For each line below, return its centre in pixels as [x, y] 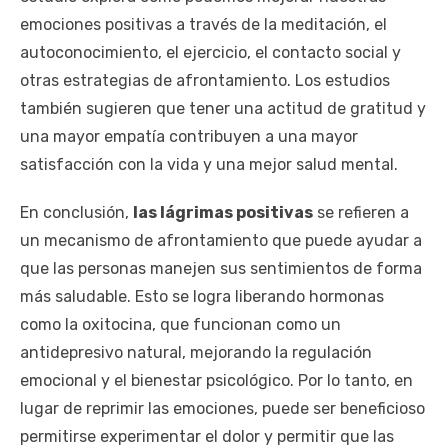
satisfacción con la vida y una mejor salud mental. [209, 164]
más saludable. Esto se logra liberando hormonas [202, 296]
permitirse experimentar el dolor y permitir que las [207, 436]
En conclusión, [76, 212]
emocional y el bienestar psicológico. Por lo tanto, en [216, 380]
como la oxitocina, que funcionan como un [180, 324]
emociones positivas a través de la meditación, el [203, 24]
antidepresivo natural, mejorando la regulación [196, 352]
